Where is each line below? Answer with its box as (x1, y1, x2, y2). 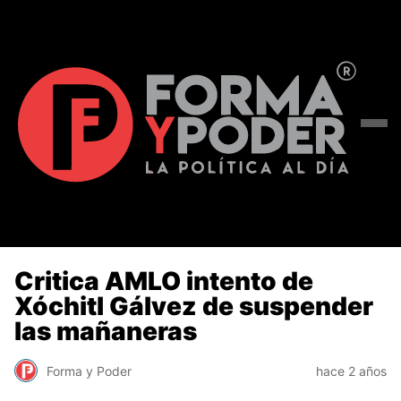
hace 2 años (316, 363, 387, 379)
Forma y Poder (47, 363, 132, 379)
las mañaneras (14, 315, 197, 346)
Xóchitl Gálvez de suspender (14, 290, 373, 321)
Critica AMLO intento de (14, 265, 313, 296)
